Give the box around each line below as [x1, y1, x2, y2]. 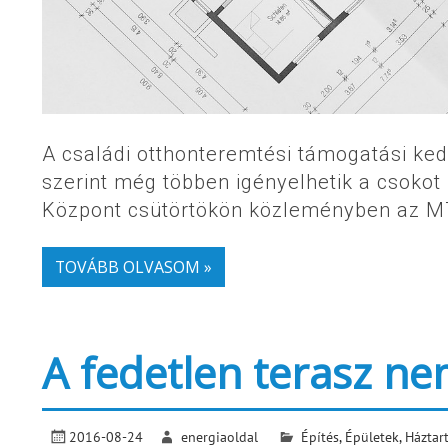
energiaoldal [181, 426, 259, 446]
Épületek [344, 426, 399, 446]
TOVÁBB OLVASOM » [54, 255, 212, 278]
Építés [300, 426, 339, 446]
